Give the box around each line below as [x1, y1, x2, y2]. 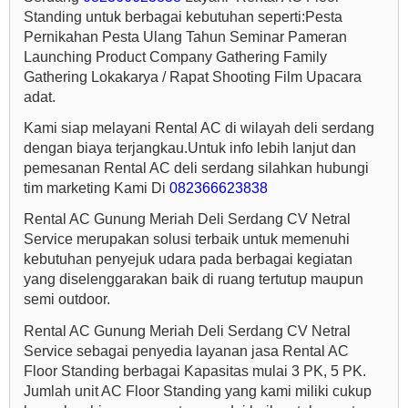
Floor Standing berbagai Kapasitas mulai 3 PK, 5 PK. [24, 362, 366, 379]
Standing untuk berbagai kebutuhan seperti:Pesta [24, 8, 342, 25]
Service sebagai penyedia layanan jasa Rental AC [24, 342, 349, 359]
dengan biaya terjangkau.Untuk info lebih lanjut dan [24, 139, 356, 156]
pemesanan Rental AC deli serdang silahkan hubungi [24, 159, 369, 176]
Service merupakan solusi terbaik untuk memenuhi [24, 231, 350, 248]
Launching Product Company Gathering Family [24, 48, 327, 65]
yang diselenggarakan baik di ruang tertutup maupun [24, 271, 363, 288]
